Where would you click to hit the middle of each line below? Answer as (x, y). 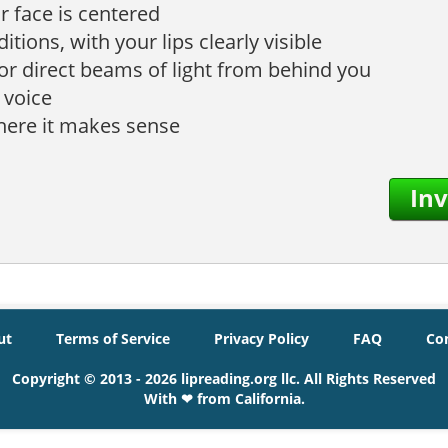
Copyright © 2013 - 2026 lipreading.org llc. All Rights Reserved (224, 378)
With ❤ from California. (224, 398)
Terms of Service (112, 338)
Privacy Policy (261, 338)
